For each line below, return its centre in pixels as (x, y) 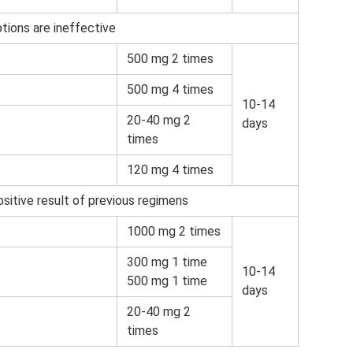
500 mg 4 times (170, 90)
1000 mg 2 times (174, 232)
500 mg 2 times (170, 59)
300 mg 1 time (167, 262)
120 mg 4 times (170, 170)
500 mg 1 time (167, 281)
